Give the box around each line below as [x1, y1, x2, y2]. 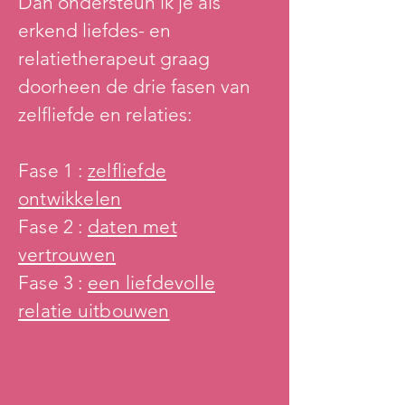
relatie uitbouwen [18, 299, 170, 322]
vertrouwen [18, 243, 117, 266]
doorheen [18, 75, 106, 98]
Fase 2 [18, 215, 79, 238]
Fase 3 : [18, 271, 88, 294]
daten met [87, 215, 177, 238]
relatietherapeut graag [18, 47, 210, 70]
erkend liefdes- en [18, 19, 171, 42]
